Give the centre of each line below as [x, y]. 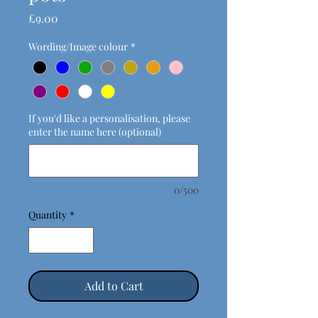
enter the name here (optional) [95, 131]
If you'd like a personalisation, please [109, 118]
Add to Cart [114, 285]
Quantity [48, 214]
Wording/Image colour [78, 46]
